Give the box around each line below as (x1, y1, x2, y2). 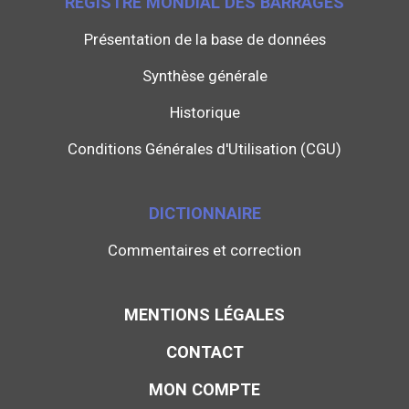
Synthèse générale (142, 67, 267, 86)
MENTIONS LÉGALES (124, 305, 285, 325)
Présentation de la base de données (83, 30, 326, 49)
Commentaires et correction (108, 241, 301, 260)
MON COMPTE (149, 380, 260, 400)
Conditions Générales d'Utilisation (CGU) (68, 140, 341, 159)
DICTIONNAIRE (148, 204, 261, 224)
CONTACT (165, 342, 244, 362)
